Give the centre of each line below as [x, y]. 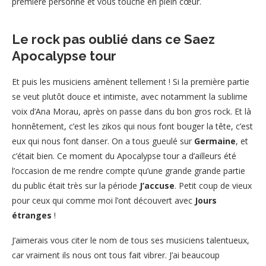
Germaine [214, 141]
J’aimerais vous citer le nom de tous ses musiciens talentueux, [131, 240]
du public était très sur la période [76, 185]
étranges [32, 215]
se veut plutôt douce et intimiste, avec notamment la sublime [130, 96]
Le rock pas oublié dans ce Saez [113, 39]
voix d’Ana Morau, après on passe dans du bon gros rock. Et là [132, 111]
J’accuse [157, 185]
